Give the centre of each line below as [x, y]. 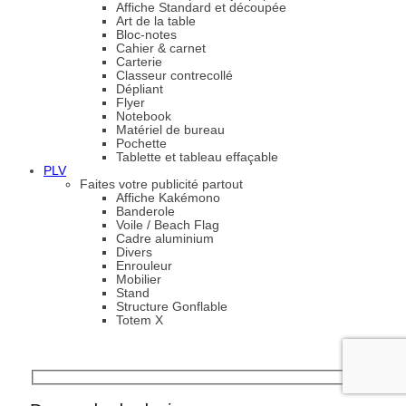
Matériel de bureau [170, 130]
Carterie [139, 62]
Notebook [144, 116]
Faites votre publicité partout [161, 184]
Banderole [145, 211]
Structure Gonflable [172, 306]
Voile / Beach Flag [168, 225]
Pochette [141, 143]
